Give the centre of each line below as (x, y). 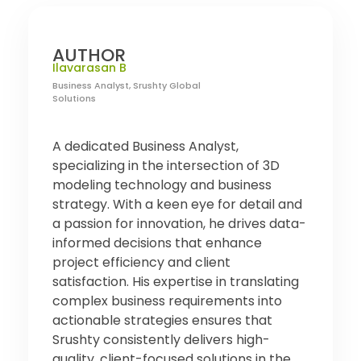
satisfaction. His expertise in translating (176, 281)
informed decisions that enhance (157, 243)
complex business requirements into (167, 301)
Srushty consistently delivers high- (161, 339)
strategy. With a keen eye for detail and (177, 204)
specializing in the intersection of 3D (166, 165)
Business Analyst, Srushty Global (127, 85)
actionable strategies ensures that (162, 320)
